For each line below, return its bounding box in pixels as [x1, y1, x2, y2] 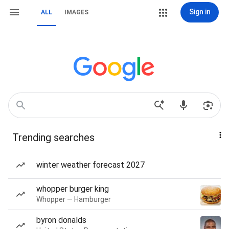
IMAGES [64, 9, 88, 16]
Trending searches [12, 131, 95, 144]
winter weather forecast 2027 [36, 160, 145, 170]
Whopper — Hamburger [36, 195, 111, 203]
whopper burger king [36, 184, 109, 194]
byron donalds [36, 215, 86, 225]
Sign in [189, 8, 211, 16]
